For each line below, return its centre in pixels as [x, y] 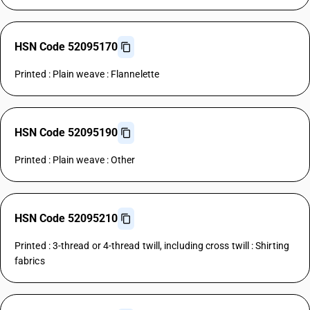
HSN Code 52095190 [66, 133]
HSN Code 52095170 [66, 47]
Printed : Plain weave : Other [75, 160]
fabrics [30, 261]
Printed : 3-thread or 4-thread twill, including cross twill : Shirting [152, 246]
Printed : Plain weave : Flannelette [87, 74]
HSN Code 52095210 [66, 218]
